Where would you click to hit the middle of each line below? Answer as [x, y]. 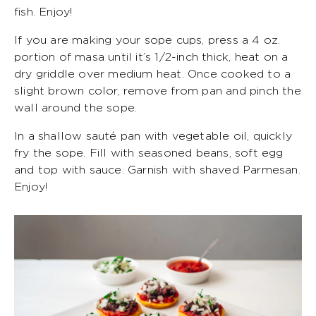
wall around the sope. [76, 108]
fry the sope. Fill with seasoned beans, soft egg [149, 153]
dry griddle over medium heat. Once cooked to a [153, 74]
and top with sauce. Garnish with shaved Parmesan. [157, 170]
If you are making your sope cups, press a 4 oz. [147, 40]
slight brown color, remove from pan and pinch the [158, 91]
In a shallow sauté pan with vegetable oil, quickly [153, 136]
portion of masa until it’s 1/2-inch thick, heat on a [151, 57]
